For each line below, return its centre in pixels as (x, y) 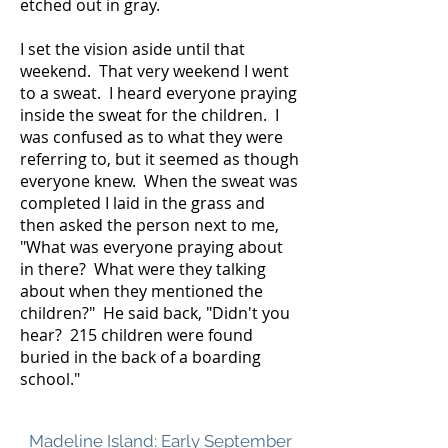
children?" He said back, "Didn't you (155, 313)
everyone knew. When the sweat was (159, 181)
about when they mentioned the (141, 291)
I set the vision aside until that (132, 49)
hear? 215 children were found (136, 335)
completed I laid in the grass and (142, 203)
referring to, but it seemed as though (159, 159)
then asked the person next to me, (149, 225)
